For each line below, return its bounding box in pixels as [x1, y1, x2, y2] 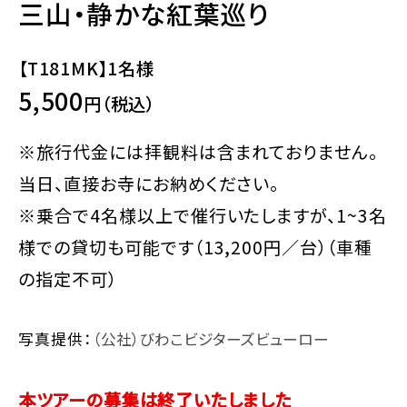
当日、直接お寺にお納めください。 [18, 170, 280, 196]
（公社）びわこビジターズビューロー [92, 328, 329, 351]
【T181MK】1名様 [18, 55, 154, 81]
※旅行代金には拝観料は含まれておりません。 [18, 138, 379, 164]
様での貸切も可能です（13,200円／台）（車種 [18, 233, 373, 260]
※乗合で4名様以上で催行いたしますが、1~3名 [18, 202, 388, 228]
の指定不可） [18, 265, 117, 292]
